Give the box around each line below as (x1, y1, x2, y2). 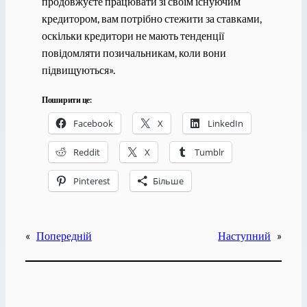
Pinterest (73, 174, 110, 187)
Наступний (218, 228, 271, 242)
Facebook (73, 116, 113, 130)
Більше (152, 174, 184, 187)
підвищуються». (41, 63, 115, 77)
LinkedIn (207, 116, 243, 130)
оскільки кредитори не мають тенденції (41, 29, 224, 42)
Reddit (73, 145, 100, 158)
